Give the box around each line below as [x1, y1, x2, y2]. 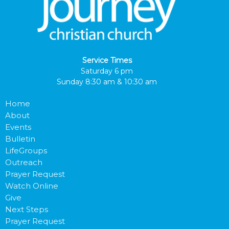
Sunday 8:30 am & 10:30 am [57, 77, 157, 86]
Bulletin [5, 133, 35, 144]
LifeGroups [5, 145, 47, 155]
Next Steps [5, 204, 48, 214]
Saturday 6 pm [81, 66, 133, 76]
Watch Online [5, 180, 58, 191]
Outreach [5, 157, 42, 167]
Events [5, 122, 31, 132]
